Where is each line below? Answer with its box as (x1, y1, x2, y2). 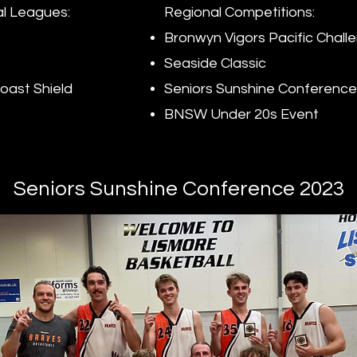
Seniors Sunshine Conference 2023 (13, 178, 344, 199)
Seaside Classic (164, 56, 266, 71)
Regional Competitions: (164, 5, 315, 20)
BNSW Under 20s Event (164, 107, 319, 122)
